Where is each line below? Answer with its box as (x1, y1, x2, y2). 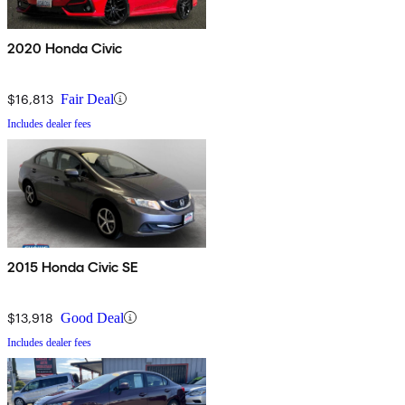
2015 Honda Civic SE (7, 258, 139, 276)
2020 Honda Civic (7, 39, 123, 57)
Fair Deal (61, 90, 114, 107)
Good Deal (61, 309, 124, 325)
